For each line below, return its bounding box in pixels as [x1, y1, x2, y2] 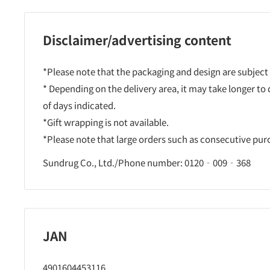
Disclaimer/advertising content [43, 30, 231, 49]
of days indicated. [43, 99, 116, 112]
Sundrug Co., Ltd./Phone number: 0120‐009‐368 [43, 155, 251, 169]
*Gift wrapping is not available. [43, 116, 169, 129]
